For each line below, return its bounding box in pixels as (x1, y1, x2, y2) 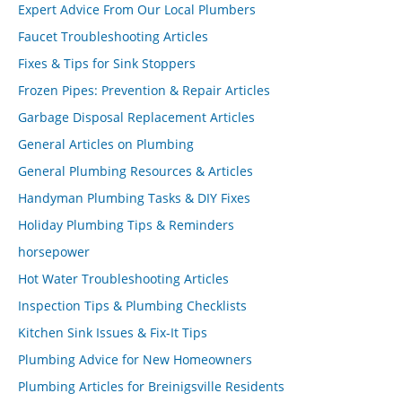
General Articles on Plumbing (18, 135, 194, 153)
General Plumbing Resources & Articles (18, 162, 253, 179)
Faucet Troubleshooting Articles (18, 28, 208, 45)
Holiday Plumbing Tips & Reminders (18, 216, 234, 233)
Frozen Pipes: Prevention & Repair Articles (18, 82, 270, 99)
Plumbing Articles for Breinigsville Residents (18, 378, 284, 395)
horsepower (18, 243, 90, 260)
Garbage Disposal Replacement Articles (18, 109, 255, 126)
